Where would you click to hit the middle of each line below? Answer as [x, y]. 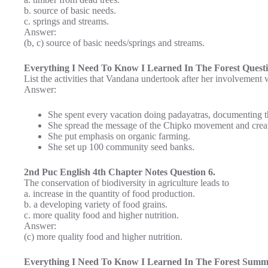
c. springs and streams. [66, 21]
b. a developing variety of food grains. [96, 204]
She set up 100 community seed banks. [121, 147]
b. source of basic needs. [70, 10]
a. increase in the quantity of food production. [109, 193]
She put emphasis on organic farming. [119, 136]
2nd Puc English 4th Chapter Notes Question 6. [120, 172]
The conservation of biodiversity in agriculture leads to [127, 182]
